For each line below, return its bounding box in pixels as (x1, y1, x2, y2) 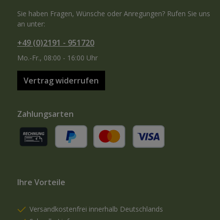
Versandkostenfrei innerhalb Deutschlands (29, 204, 163, 214)
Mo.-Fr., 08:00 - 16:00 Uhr (17, 53, 98, 62)
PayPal (54, 148, 76, 158)
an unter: (17, 19, 45, 28)
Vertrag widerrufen (24, 75, 99, 86)
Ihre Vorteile (17, 176, 65, 188)
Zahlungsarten (17, 109, 74, 119)
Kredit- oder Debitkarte (92, 148, 165, 158)
